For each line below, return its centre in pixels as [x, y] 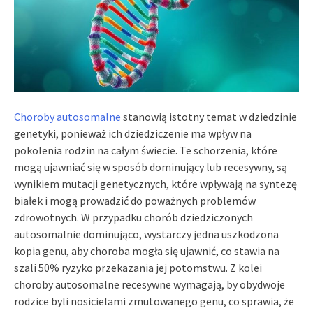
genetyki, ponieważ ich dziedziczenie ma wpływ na [133, 133]
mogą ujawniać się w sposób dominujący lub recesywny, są [151, 167]
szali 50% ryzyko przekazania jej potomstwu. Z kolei [138, 267]
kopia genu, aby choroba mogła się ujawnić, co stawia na [147, 250]
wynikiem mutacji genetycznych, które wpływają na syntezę [155, 183]
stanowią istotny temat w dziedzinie [209, 116]
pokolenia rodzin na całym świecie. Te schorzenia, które [146, 150]
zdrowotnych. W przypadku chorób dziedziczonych [133, 217]
